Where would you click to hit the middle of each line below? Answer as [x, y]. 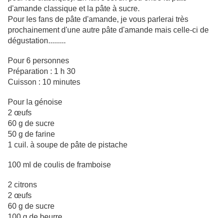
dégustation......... [37, 41]
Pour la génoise [35, 102]
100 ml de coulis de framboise [59, 165]
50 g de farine [31, 134]
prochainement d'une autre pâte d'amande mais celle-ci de [108, 30]
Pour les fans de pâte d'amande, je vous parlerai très [98, 19]
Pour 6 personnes [38, 61]
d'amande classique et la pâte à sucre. [74, 9]
